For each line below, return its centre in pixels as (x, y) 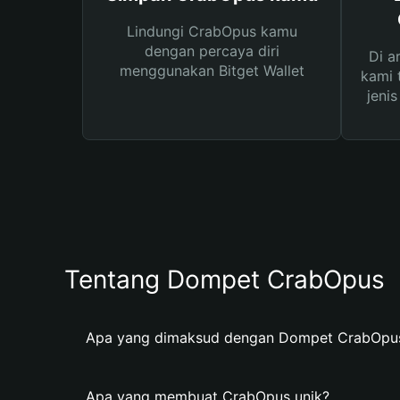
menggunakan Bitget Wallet (212, 71)
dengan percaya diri (212, 51)
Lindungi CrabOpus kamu (212, 31)
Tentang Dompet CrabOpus (225, 279)
